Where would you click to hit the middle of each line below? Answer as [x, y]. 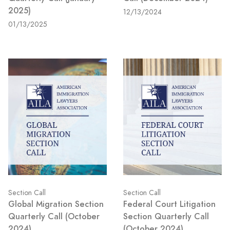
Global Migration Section [56, 204]
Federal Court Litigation [169, 204]
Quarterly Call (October [54, 217]
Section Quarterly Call [166, 217]
